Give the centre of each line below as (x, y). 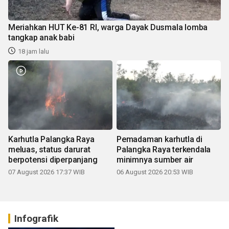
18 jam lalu (33, 51)
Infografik (36, 218)
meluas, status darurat (49, 149)
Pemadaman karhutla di (159, 139)
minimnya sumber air (155, 159)
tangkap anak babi (41, 37)
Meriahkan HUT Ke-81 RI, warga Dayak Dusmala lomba (108, 27)
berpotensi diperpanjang (53, 159)
